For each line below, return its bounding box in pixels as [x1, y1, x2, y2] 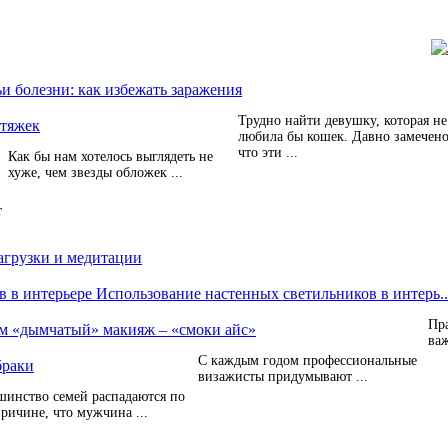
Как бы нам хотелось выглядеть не [8, 149, 213, 164]
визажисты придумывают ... [198, 369, 368, 384]
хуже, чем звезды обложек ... [8, 165, 183, 180]
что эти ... [238, 145, 298, 160]
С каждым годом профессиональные [198, 353, 417, 368]
